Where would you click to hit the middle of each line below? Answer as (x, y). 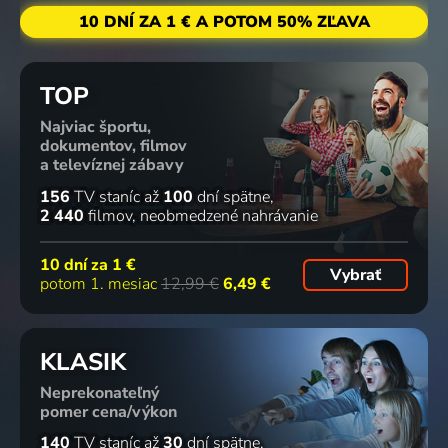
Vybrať (355, 275)
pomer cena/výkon (108, 411)
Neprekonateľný (99, 392)
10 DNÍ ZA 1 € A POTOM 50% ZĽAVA (224, 22)
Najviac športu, (95, 126)
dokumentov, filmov (113, 145)
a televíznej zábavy (111, 164)
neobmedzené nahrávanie (229, 215)
